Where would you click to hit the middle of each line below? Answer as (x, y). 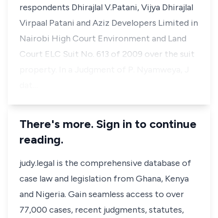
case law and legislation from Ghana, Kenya (104, 179)
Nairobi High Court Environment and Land (103, 38)
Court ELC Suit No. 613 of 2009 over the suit (107, 54)
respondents (45, 7)
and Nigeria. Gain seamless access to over (102, 194)
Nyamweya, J (163, 70)
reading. (41, 139)
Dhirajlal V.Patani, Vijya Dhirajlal (131, 7)
